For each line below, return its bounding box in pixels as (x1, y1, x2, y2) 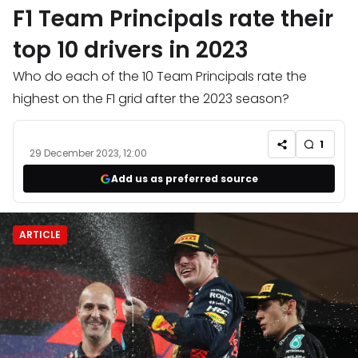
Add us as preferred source (111, 171, 258, 185)
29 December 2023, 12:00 (30, 146, 147, 161)
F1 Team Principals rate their (13, 3, 333, 35)
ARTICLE (19, 228, 61, 242)
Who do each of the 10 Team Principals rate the (13, 67, 307, 86)
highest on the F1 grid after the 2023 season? (13, 89, 289, 109)
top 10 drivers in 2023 (13, 34, 249, 66)
